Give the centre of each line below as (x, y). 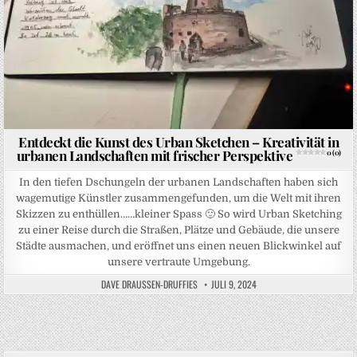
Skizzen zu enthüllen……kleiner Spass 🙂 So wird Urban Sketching (178, 214)
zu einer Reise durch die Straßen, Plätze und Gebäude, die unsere (178, 229)
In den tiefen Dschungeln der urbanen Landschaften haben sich (178, 182)
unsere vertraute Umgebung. (178, 261)
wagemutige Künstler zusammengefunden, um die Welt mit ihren (178, 198)
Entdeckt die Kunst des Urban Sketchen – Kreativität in (178, 141)
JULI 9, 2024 (233, 284)
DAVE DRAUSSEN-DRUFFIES (149, 284)
